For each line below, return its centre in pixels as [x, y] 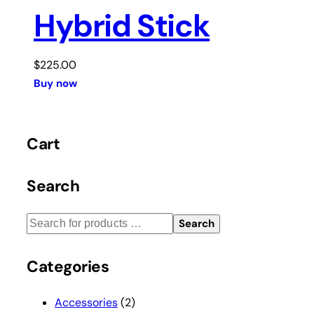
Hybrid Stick [122, 26]
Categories [68, 267]
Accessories [86, 302]
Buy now [55, 84]
